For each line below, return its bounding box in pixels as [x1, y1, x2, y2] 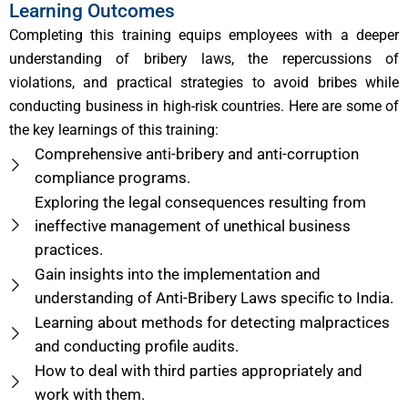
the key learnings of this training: [9, 120, 219, 138]
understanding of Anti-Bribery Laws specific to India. [34, 288, 393, 307]
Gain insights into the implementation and [34, 264, 321, 283]
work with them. [34, 384, 145, 403]
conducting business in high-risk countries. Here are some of [9, 97, 399, 115]
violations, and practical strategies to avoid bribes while [9, 73, 399, 91]
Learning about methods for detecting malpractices [34, 312, 390, 331]
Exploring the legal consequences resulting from [34, 192, 366, 211]
